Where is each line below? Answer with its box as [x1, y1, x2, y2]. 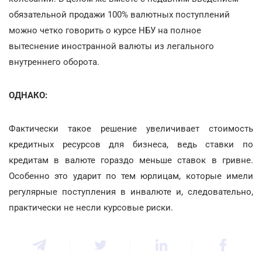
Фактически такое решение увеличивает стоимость [9, 123, 253, 134]
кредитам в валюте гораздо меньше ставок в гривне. [9, 154, 253, 166]
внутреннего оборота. [9, 56, 99, 67]
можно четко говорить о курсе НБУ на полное [9, 25, 201, 36]
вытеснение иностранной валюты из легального [9, 40, 214, 51]
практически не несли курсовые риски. [9, 202, 173, 213]
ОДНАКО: [9, 89, 47, 101]
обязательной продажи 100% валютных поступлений [9, 9, 230, 20]
